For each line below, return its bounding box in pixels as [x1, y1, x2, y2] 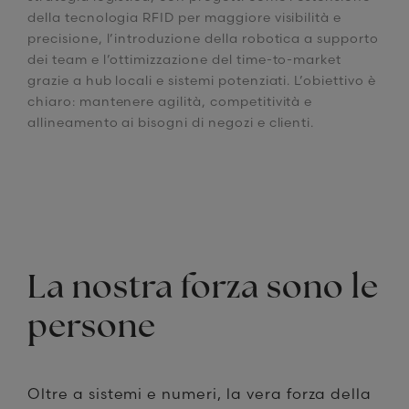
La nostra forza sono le [27, 273, 380, 307]
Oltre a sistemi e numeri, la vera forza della [27, 384, 372, 404]
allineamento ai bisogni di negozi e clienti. [27, 114, 315, 131]
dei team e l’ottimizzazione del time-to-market [27, 51, 342, 68]
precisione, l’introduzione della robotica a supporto [27, 30, 379, 47]
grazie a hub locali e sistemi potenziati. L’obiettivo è [27, 72, 376, 89]
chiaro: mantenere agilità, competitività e [27, 93, 313, 110]
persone [27, 312, 156, 346]
